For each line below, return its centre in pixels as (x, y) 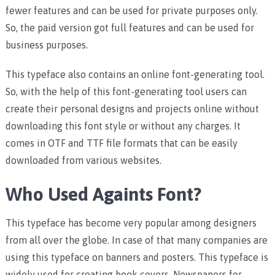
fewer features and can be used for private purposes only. (131, 11)
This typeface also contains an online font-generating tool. (135, 75)
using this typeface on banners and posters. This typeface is (137, 258)
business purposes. (46, 45)
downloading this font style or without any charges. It (123, 126)
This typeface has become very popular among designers (131, 223)
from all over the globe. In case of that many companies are (136, 240)
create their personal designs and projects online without (132, 109)
